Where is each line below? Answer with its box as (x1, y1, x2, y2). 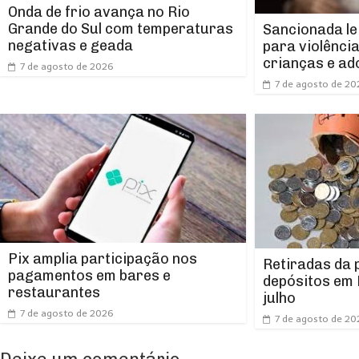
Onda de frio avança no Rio (8, 2, 190, 21)
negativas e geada (8, 36, 133, 54)
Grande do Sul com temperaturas (8, 19, 233, 38)
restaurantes (8, 283, 100, 301)
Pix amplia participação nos (8, 249, 197, 268)
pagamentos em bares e (8, 266, 171, 284)
